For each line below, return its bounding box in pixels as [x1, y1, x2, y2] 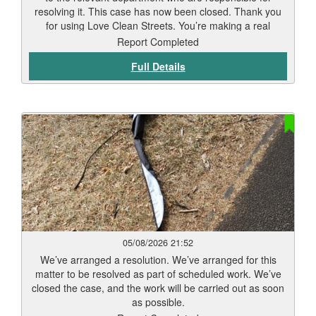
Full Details [130, 59, 186, 73]
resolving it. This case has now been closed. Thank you [35, 4, 281, 18]
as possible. [131, 295, 185, 309]
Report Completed [117, 35, 199, 49]
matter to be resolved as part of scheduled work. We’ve [35, 267, 281, 281]
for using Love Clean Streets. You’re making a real [46, 18, 270, 32]
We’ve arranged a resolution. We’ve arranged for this [39, 253, 276, 267]
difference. [135, 32, 181, 47]
